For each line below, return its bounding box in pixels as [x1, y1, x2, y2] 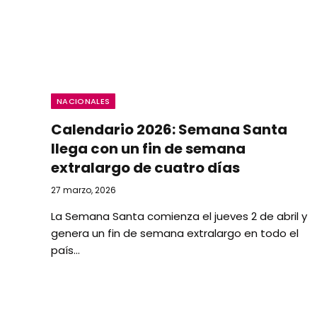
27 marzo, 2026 [51, 183, 116, 196]
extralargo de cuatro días [51, 157, 240, 178]
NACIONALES [57, 95, 110, 107]
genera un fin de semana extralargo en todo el [51, 225, 299, 241]
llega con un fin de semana [51, 138, 246, 158]
